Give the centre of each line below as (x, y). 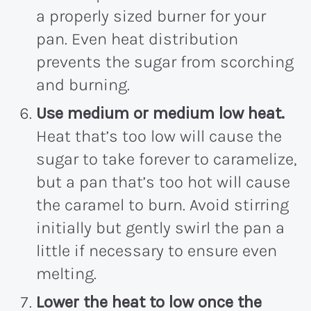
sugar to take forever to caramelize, (166, 159)
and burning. (83, 85)
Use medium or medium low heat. (160, 114)
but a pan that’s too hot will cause (163, 182)
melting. (68, 274)
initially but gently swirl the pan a (160, 228)
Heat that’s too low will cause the (159, 136)
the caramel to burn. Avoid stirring (162, 205)
